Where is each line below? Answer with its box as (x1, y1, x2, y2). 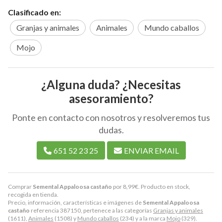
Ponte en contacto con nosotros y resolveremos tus (12, 111, 210, 123)
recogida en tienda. (8, 190, 58, 198)
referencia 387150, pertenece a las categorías (30, 206, 153, 214)
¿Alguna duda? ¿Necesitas (41, 77, 181, 92)
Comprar (8, 182, 33, 190)
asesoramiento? (68, 91, 154, 106)
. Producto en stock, (138, 182, 190, 190)
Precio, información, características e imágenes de (8, 198, 143, 206)
